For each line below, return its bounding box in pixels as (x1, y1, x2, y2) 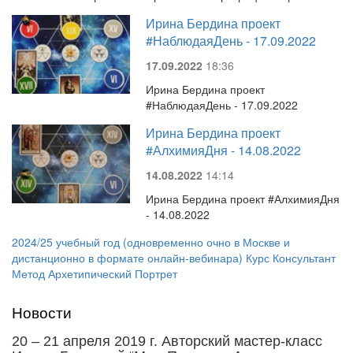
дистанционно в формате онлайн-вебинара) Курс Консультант (12, 250, 336, 266)
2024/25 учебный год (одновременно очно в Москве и (12, 234, 290, 250)
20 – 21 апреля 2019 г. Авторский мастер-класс (12, 333, 322, 349)
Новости (12, 301, 72, 322)
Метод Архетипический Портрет (12, 266, 177, 281)
